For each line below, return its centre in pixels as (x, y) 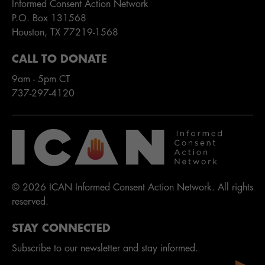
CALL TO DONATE (59, 59)
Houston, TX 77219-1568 (65, 33)
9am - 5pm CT (41, 80)
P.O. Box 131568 (49, 19)
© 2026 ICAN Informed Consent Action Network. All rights (132, 188)
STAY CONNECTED (61, 229)
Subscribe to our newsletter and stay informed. (105, 249)
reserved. (30, 202)
